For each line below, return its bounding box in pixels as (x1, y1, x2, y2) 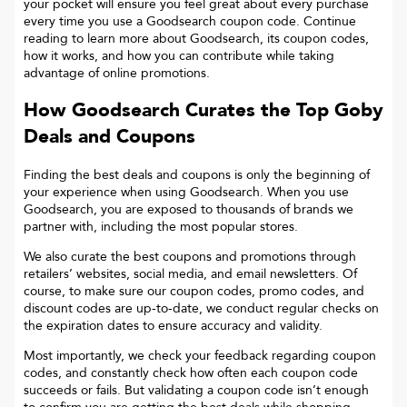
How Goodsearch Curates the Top (24, 97, 334, 124)
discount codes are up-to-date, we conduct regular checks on (24, 299, 379, 317)
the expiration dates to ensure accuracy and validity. (24, 316, 323, 334)
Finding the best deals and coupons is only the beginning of (24, 165, 370, 184)
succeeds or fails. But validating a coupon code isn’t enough (24, 381, 369, 399)
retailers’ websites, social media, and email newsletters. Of (24, 264, 357, 283)
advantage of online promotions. (24, 64, 210, 82)
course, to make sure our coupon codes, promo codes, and (24, 282, 364, 300)
